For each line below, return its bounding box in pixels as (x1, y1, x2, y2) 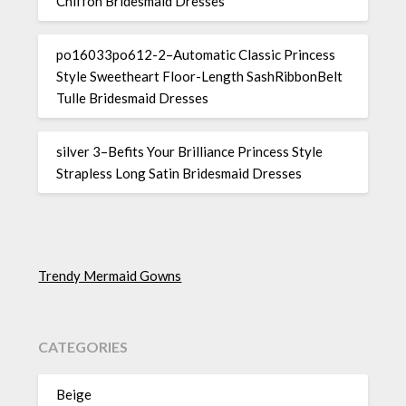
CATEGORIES (38, 337, 129, 355)
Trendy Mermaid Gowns (38, 266, 182, 284)
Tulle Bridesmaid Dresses (56, 89, 209, 106)
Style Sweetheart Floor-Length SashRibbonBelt (56, 67, 343, 84)
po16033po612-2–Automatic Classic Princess (56, 45, 336, 63)
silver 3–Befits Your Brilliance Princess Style (56, 142, 324, 159)
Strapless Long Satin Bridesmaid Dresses (56, 164, 303, 181)
